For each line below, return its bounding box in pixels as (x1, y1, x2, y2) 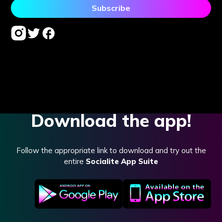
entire (64, 156, 86, 166)
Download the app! (31, 109, 191, 131)
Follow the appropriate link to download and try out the (16, 145, 206, 155)
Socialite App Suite (86, 156, 158, 166)
